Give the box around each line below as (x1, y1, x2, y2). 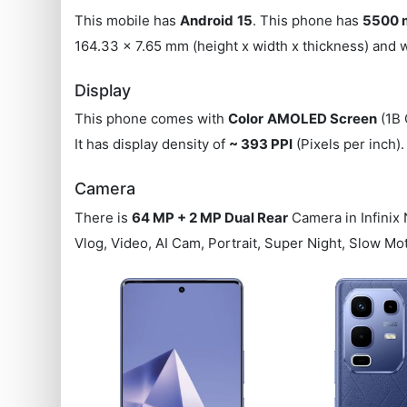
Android (180, 11, 234, 29)
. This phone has (253, 11, 363, 29)
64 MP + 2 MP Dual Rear (132, 208, 289, 226)
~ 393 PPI (229, 135, 293, 154)
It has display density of (74, 135, 230, 154)
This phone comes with (74, 110, 229, 128)
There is (74, 208, 133, 226)
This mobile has (74, 11, 181, 29)
